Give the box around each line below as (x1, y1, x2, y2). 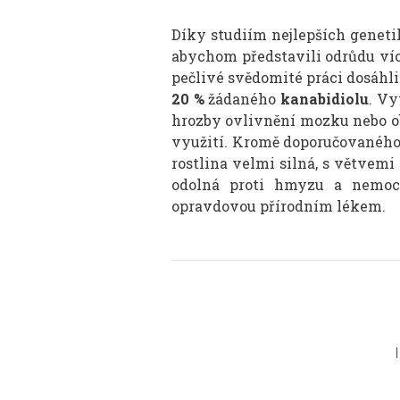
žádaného (204, 88, 281, 108)
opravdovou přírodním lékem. (171, 196, 386, 215)
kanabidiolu (280, 88, 370, 108)
